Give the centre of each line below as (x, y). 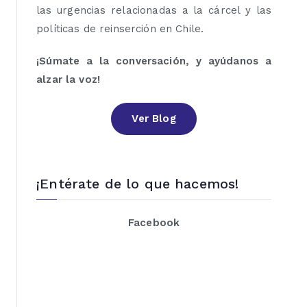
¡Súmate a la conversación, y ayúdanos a (154, 61)
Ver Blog (154, 119)
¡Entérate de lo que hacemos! (138, 183)
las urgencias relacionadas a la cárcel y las (154, 11)
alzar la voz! (69, 80)
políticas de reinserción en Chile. (120, 29)
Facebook (154, 222)
